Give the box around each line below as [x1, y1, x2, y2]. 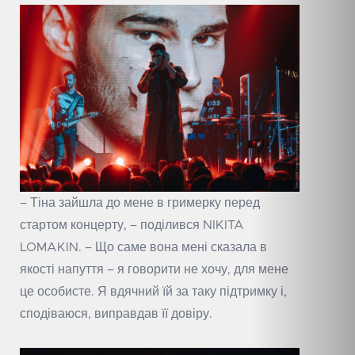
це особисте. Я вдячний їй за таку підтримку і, [20, 284, 287, 298]
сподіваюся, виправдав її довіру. [20, 307, 212, 320]
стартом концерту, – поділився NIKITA [20, 218, 244, 231]
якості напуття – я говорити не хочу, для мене [20, 262, 288, 276]
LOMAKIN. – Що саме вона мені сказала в [20, 240, 267, 254]
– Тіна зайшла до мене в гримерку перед [20, 196, 260, 209]
